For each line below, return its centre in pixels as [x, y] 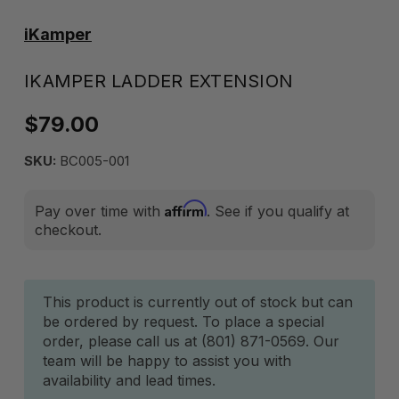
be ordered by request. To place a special [183, 322]
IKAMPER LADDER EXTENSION [159, 81]
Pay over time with [100, 211]
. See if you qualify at [278, 211]
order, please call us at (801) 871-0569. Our [191, 341]
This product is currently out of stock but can [198, 302]
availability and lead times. [129, 380]
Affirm [186, 208]
